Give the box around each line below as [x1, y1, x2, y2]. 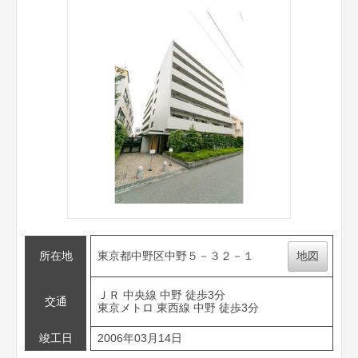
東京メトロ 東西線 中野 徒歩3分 [97, 301, 259, 314]
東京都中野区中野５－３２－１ [97, 249, 254, 262]
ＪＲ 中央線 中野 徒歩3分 [97, 288, 225, 301]
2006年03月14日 [97, 332, 182, 344]
